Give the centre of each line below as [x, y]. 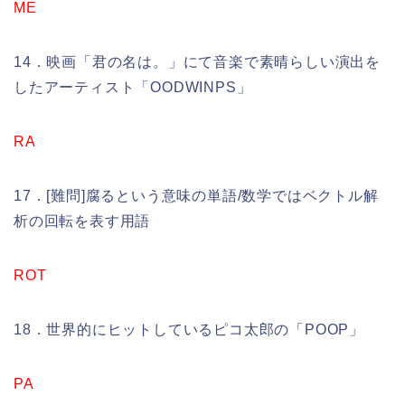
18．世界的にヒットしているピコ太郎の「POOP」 [189, 330]
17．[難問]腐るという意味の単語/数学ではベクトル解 [196, 196]
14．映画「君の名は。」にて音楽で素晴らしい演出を [197, 62]
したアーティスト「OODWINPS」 [133, 88]
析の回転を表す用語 [82, 221]
